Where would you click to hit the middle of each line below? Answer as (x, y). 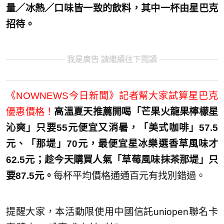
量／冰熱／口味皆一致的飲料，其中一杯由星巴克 (112, 8)
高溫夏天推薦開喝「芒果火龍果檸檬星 (136, 111)
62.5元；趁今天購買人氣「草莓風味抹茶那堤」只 (112, 159)
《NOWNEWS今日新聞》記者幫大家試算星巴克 (112, 95)
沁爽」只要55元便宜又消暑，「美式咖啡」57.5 (112, 127)
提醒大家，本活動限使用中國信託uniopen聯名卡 (112, 211)
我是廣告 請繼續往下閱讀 (112, 59)
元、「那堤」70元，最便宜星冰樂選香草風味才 (112, 143)
